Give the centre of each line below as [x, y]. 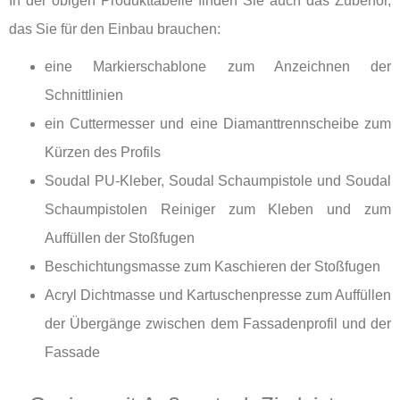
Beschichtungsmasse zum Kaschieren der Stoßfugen [212, 266]
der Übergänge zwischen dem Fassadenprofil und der [218, 323]
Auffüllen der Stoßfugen [120, 237]
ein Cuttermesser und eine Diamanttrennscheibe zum [218, 123]
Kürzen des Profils [103, 152]
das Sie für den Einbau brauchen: [115, 29]
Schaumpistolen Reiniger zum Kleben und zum [218, 209]
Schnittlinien [84, 95]
